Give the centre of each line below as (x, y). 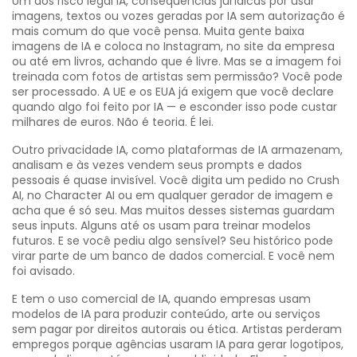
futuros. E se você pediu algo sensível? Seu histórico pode (173, 241)
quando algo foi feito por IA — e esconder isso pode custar (175, 107)
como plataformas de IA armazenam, (237, 150)
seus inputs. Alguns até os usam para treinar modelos (161, 226)
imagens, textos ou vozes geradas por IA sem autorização (173, 16)
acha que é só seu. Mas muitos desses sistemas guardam (173, 210)
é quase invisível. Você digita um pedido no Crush (200, 180)
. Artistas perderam (289, 329)
